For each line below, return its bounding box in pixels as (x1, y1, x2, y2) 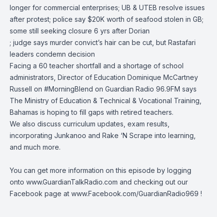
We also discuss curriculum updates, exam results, (10, 120, 170, 128)
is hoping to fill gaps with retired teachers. (38, 108, 173, 116)
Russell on (10, 85, 44, 93)
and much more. (10, 143, 61, 151)
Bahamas (10, 108, 38, 116)
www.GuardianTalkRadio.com (26, 178, 118, 186)
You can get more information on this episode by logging (10, 166, 191, 174)
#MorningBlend (44, 85, 93, 93)
